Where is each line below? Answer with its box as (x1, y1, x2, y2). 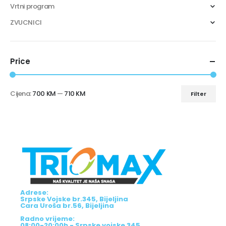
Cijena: (10, 88, 33, 98)
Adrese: (20, 187, 48, 197)
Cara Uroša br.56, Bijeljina (20, 200, 114, 210)
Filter (190, 89, 206, 98)
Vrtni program (10, 1, 54, 11)
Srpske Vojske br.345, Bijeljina (20, 194, 128, 204)
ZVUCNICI (10, 17, 42, 27)
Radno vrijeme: (20, 213, 75, 223)
